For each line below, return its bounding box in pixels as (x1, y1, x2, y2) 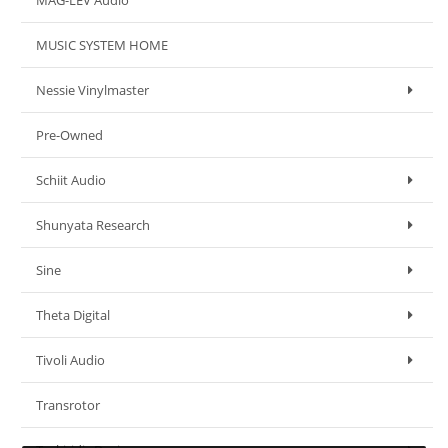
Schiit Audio (36, 171, 106, 189)
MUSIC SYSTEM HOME (36, 36, 168, 54)
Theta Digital (36, 306, 110, 324)
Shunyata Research (36, 216, 150, 234)
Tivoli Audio (36, 351, 105, 369)
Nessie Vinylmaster (36, 81, 149, 99)
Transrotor (36, 396, 100, 414)
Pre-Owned (36, 126, 103, 144)
